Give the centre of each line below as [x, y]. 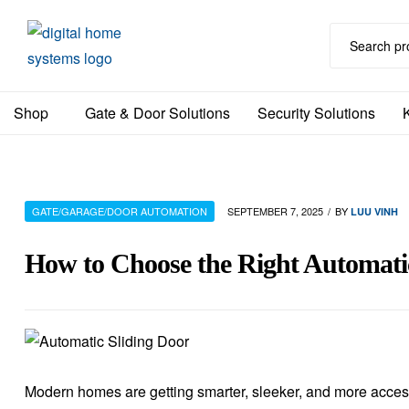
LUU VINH [374, 211]
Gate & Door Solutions [157, 113]
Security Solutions [316, 113]
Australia [52, 179]
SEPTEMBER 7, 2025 [275, 210]
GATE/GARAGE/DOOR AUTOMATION [120, 210]
